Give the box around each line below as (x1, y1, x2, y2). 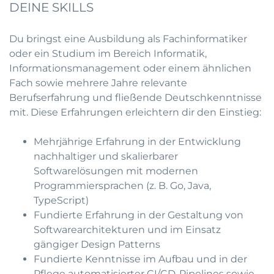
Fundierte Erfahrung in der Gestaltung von (34, 209, 243, 221)
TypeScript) (34, 194, 89, 206)
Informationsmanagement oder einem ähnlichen (9, 62, 251, 74)
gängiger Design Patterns (34, 239, 160, 250)
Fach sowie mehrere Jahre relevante (9, 77, 187, 89)
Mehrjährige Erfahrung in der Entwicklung (34, 136, 241, 147)
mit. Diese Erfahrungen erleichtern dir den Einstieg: (9, 106, 261, 118)
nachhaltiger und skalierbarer (34, 150, 178, 162)
